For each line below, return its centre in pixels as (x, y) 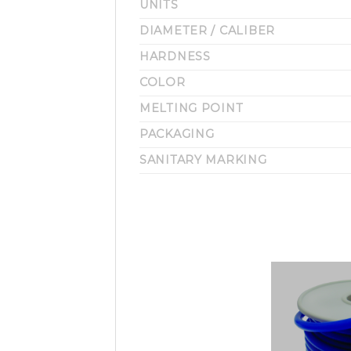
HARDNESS (175, 57)
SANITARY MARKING (203, 160)
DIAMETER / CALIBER (207, 31)
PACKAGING (177, 134)
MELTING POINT (192, 109)
